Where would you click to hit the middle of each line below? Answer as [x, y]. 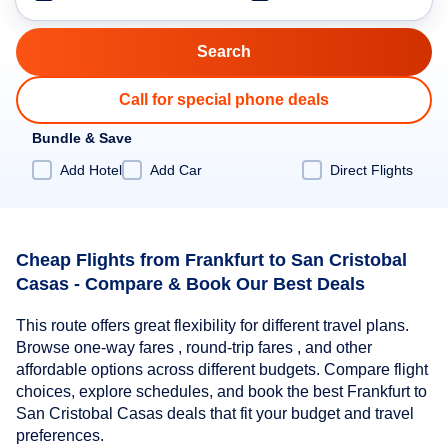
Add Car [176, 169]
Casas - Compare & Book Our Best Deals [190, 283]
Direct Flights [371, 169]
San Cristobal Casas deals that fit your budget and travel [215, 414]
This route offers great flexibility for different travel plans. [212, 326]
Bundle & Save [82, 138]
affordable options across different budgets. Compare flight [222, 370]
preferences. [60, 436]
